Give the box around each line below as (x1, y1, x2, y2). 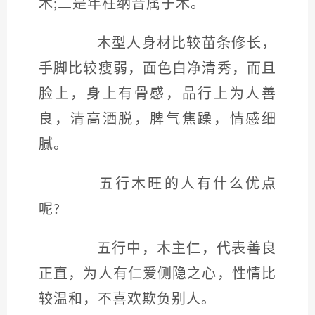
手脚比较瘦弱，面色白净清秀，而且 (39, 62, 276, 76)
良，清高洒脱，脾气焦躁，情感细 (39, 112, 276, 127)
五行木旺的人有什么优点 (67, 177, 276, 191)
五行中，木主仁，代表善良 (67, 242, 276, 256)
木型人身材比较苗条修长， (67, 37, 276, 51)
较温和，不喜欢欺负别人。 (39, 292, 216, 307)
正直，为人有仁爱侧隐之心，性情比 (39, 267, 276, 281)
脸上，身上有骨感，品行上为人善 (39, 87, 276, 101)
